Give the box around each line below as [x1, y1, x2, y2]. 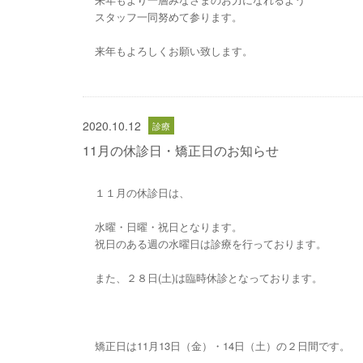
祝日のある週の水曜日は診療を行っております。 [95, 236, 327, 251]
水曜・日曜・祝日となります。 [95, 219, 242, 234]
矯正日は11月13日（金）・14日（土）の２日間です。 [95, 338, 350, 353]
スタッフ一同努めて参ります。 [95, 9, 242, 24]
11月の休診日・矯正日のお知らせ [83, 141, 279, 160]
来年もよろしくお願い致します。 [95, 43, 253, 58]
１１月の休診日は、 [95, 185, 190, 200]
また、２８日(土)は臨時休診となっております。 [95, 270, 322, 285]
